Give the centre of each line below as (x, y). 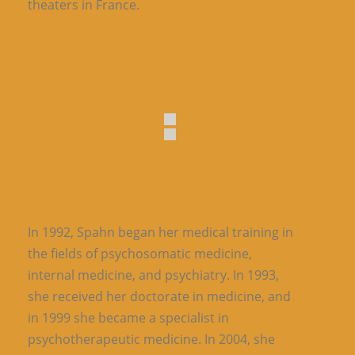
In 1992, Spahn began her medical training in (160, 232)
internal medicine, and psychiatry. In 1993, (153, 275)
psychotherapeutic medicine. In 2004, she (151, 339)
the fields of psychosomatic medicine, (140, 253)
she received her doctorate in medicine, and (159, 296)
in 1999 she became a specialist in (128, 317)
